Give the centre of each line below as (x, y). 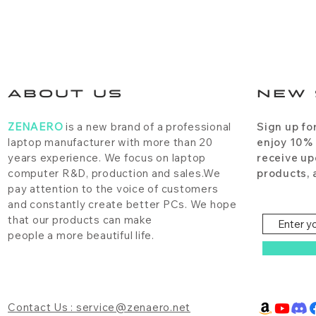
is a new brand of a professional (147, 127)
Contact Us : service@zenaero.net (99, 308)
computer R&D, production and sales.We (114, 174)
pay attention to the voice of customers (113, 189)
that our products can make (80, 220)
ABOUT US (66, 93)
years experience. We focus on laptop (107, 158)
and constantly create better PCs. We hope (122, 205)
